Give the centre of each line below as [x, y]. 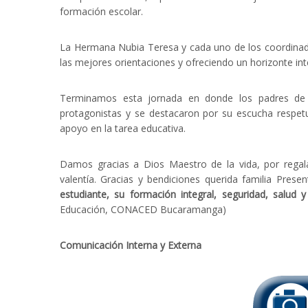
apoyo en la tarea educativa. [123, 128]
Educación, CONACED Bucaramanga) [143, 209]
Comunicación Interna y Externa [131, 245]
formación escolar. [101, 11]
